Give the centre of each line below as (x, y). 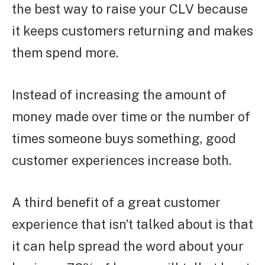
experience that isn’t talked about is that (132, 224)
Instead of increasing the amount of (119, 94)
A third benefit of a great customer (116, 202)
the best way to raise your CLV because (130, 9)
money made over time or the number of (131, 116)
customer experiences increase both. (122, 160)
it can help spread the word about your (128, 246)
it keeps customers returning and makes (132, 31)
